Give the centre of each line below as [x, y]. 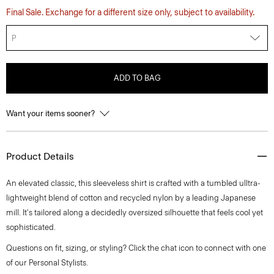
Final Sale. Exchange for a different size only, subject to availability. [130, 13]
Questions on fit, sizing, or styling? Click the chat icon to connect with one [136, 248]
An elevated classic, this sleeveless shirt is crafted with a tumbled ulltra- [133, 183]
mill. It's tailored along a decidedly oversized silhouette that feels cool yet [135, 213]
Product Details [40, 156]
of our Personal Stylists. [47, 263]
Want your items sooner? [51, 113]
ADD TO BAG [137, 78]
